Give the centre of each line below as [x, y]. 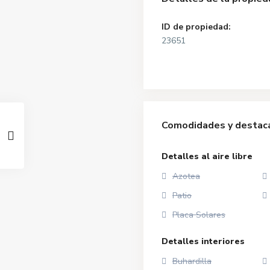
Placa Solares [199, 215]
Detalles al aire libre [207, 156]
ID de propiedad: [196, 27]
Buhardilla [192, 261]
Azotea [186, 176]
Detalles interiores [203, 241]
